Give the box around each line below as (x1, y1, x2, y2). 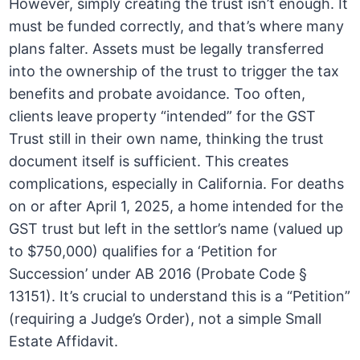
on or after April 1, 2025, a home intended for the (9, 198, 344, 215)
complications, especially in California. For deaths (9, 175, 345, 193)
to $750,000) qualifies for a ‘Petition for (9, 243, 278, 260)
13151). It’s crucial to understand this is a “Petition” (9, 288, 351, 305)
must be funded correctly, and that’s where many (9, 18, 345, 35)
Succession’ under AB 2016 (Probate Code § (9, 265, 308, 283)
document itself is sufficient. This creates (9, 153, 289, 170)
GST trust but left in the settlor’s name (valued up (9, 220, 344, 238)
